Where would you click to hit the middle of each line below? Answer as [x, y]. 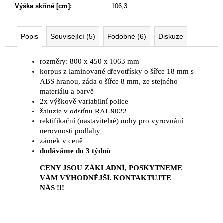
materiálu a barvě [67, 91]
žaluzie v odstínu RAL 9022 [84, 111]
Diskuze [171, 37]
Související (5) [73, 37]
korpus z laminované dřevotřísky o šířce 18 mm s [117, 71]
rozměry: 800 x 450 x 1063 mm [90, 61]
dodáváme [57, 151]
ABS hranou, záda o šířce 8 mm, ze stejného [109, 81]
